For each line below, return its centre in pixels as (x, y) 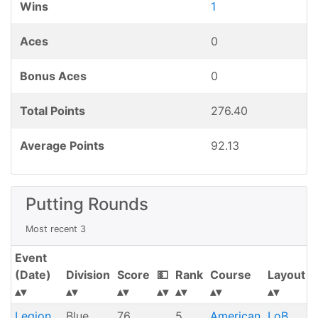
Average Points (62, 146)
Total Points (53, 111)
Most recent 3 (56, 229)
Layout (286, 275)
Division (88, 275)
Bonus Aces (53, 76)
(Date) (33, 275)
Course (230, 275)
